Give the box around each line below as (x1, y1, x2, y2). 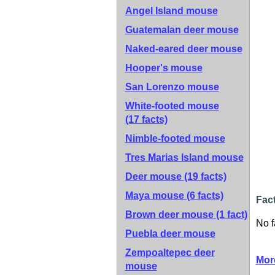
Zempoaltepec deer (125, 247, 215, 258)
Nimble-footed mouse (125, 133, 225, 144)
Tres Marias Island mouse (125, 152, 244, 163)
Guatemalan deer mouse (125, 25, 239, 35)
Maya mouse (125, 190, 187, 201)
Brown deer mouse (125, 209, 216, 220)
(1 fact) (215, 209, 247, 220)
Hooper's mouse (125, 63, 203, 73)
